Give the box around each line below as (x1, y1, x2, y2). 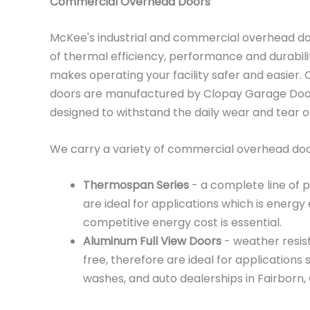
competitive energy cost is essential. (83, 215, 282, 231)
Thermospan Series (83, 177, 189, 194)
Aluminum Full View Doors (83, 233, 221, 250)
